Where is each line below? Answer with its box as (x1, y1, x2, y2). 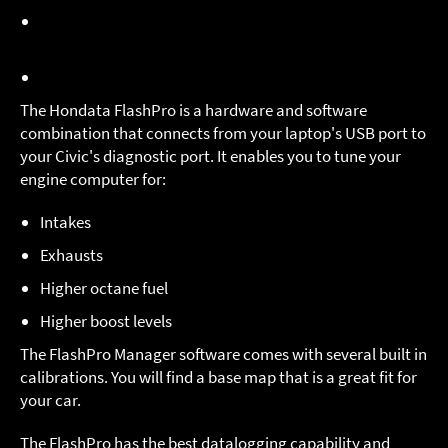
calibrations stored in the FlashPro (40, 33, 279, 56)
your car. (20, 389, 81, 412)
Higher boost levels (40, 310, 172, 333)
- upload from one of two (209, 10, 382, 33)
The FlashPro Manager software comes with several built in (20, 343, 427, 366)
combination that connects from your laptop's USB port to (20, 122, 426, 145)
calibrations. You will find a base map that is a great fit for (20, 366, 417, 389)
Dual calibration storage (40, 10, 209, 33)
